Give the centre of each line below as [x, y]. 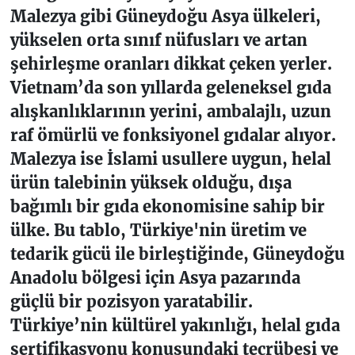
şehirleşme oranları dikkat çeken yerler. [171, 64]
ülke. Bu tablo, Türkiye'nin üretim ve [158, 231]
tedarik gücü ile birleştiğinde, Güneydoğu [177, 254]
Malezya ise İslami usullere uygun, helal [170, 159]
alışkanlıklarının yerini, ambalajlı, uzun [170, 112]
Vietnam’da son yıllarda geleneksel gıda [170, 88]
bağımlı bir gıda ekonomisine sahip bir [167, 207]
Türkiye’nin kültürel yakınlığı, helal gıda [175, 326]
